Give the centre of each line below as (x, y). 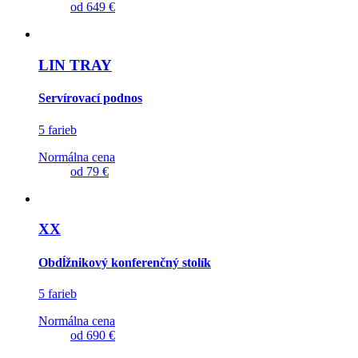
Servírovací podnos (90, 98)
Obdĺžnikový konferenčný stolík (125, 262)
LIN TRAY (75, 66)
